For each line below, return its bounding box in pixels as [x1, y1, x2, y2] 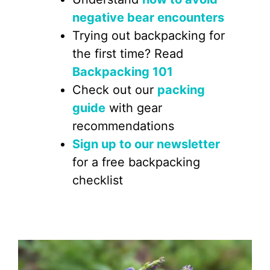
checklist [72, 173, 123, 187]
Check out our [72, 83, 157, 97]
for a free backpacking [72, 155, 200, 169]
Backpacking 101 [72, 64, 173, 79]
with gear [105, 101, 162, 115]
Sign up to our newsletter [72, 137, 220, 151]
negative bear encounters [72, 10, 224, 25]
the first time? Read [72, 46, 183, 61]
